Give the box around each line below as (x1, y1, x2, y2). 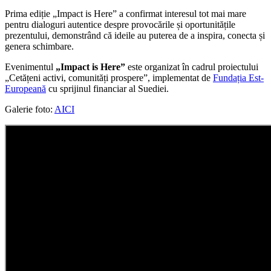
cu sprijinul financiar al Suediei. (46, 83, 169, 94)
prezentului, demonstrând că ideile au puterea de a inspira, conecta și (5, 30, 265, 41)
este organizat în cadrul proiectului (125, 61, 258, 72)
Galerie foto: (5, 103, 54, 114)
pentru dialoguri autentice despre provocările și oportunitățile (5, 19, 235, 30)
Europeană (5, 83, 46, 94)
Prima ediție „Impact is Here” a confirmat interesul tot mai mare (5, 8, 246, 19)
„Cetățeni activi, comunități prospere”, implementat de (5, 72, 213, 83)
